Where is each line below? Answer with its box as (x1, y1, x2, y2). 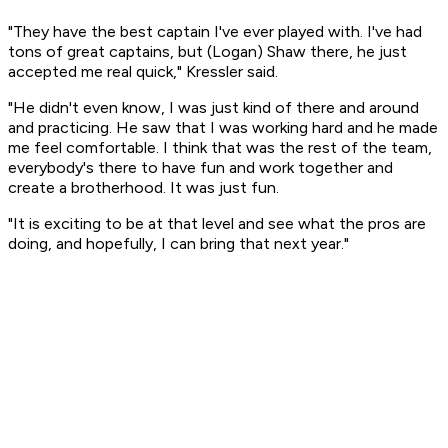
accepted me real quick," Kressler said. (8, 62, 282, 82)
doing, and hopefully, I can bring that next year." (8, 234, 349, 254)
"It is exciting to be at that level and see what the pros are (8, 214, 426, 234)
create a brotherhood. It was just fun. (8, 178, 283, 198)
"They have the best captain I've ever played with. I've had (8, 22, 422, 42)
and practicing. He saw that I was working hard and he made (8, 118, 438, 138)
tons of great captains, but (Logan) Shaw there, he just (8, 42, 407, 62)
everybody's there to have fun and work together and (8, 158, 393, 178)
